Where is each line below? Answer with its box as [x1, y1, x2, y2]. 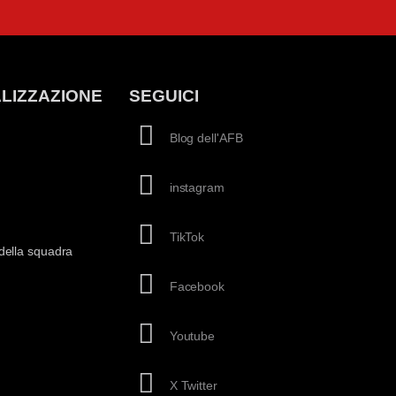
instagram [169, 179, 225, 194]
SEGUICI [129, 87, 199, 106]
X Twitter [169, 377, 217, 392]
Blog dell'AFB [169, 130, 243, 145]
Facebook [169, 278, 225, 293]
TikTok [169, 229, 205, 244]
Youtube [169, 328, 216, 343]
